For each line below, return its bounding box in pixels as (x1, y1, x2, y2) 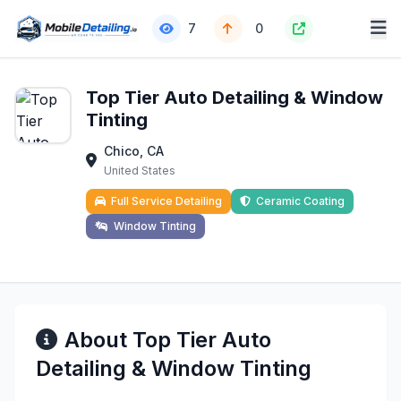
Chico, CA (104, 143, 164, 158)
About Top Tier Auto (64, 327, 271, 353)
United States (104, 164, 175, 177)
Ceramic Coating (256, 194, 345, 208)
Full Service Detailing (111, 194, 222, 208)
